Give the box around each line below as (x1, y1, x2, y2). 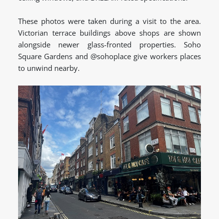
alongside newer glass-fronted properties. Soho (18, 40, 201, 50)
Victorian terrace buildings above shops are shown (18, 28, 201, 38)
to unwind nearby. (18, 63, 80, 73)
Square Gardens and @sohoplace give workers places (18, 51, 201, 62)
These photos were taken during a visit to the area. (18, 16, 201, 26)
